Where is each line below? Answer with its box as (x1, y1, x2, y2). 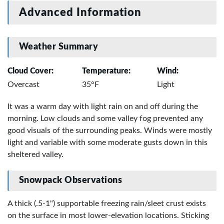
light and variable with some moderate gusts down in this (7, 138, 207, 147)
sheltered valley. (7, 150, 63, 159)
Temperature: (82, 67, 131, 75)
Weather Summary (18, 42, 98, 51)
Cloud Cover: (7, 67, 53, 75)
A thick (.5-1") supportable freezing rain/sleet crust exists (7, 199, 206, 207)
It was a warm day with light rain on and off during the (7, 102, 198, 111)
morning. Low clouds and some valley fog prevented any (7, 114, 203, 123)
